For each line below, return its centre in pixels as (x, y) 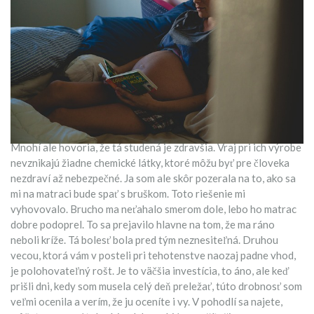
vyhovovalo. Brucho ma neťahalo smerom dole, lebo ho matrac (153, 209)
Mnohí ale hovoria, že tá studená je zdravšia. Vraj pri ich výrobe (156, 147)
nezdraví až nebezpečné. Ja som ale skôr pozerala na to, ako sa (153, 178)
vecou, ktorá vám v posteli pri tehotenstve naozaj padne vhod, (153, 255)
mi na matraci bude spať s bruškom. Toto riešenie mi (128, 193)
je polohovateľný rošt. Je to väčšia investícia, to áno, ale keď (150, 270)
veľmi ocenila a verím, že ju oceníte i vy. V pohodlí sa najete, (146, 301)
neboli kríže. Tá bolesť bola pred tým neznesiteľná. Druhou (144, 239)
